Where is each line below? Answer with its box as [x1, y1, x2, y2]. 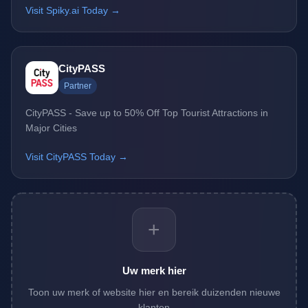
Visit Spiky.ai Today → [25, 5, 120, 16]
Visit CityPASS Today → [25, 151, 128, 163]
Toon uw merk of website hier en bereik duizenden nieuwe [27, 287, 280, 298]
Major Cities [25, 122, 77, 134]
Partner [64, 81, 91, 91]
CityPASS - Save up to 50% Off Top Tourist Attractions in [25, 107, 268, 119]
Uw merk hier [122, 265, 186, 277]
